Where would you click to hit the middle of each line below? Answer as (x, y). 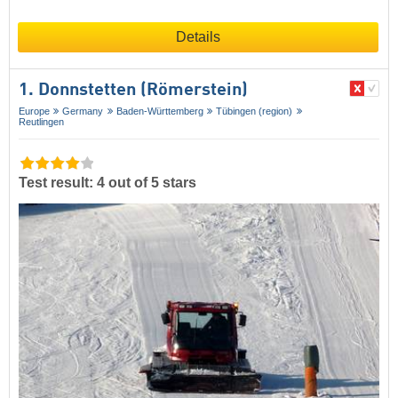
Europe (34, 111)
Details (198, 37)
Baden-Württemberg (159, 111)
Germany (83, 111)
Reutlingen (41, 122)
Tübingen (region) (255, 111)
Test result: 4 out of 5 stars (107, 183)
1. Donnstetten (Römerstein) (133, 91)
